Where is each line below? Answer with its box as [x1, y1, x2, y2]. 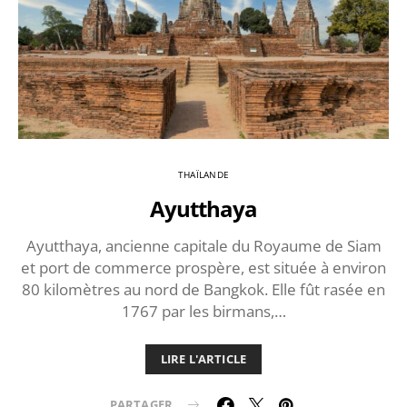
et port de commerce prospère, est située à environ [21, 257, 386, 279]
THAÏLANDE [177, 168, 230, 182]
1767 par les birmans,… [121, 301, 286, 323]
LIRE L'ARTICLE [160, 351, 247, 368]
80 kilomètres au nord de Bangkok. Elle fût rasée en [22, 279, 385, 301]
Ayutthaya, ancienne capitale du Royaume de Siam [25, 235, 382, 257]
